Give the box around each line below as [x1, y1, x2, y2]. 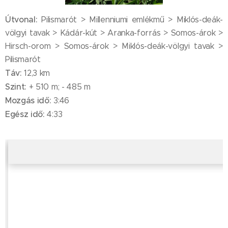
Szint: [5, 81, 27, 92]
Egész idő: [5, 109, 47, 120]
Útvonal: [5, 14, 38, 25]
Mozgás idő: [5, 95, 51, 106]
